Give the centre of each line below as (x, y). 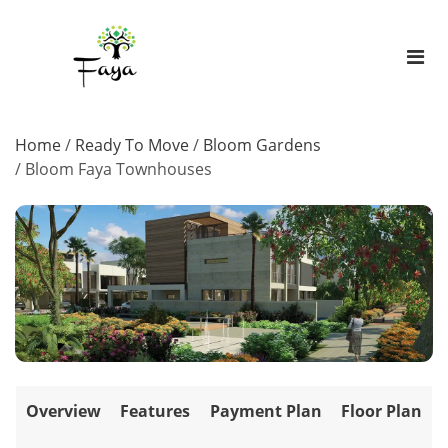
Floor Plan (382, 410)
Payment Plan (265, 410)
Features (155, 410)
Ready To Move (132, 145)
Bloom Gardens (262, 145)
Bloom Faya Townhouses (118, 169)
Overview (63, 410)
